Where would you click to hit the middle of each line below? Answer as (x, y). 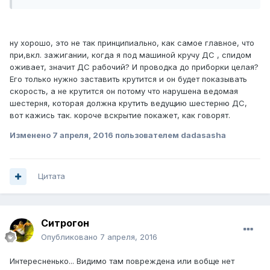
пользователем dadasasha (170, 135)
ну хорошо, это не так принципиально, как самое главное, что (132, 42)
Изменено (31, 135)
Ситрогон (65, 223)
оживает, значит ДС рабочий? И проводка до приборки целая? (134, 67)
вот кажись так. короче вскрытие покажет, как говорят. (120, 115)
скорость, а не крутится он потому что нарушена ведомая (124, 91)
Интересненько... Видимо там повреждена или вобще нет (122, 261)
